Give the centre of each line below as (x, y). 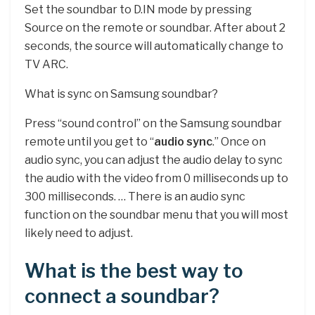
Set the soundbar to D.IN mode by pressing (138, 10)
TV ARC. (46, 65)
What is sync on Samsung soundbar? (121, 94)
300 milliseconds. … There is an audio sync (135, 197)
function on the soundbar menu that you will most (156, 215)
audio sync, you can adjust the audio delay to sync (154, 160)
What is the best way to (134, 271)
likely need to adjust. (79, 233)
